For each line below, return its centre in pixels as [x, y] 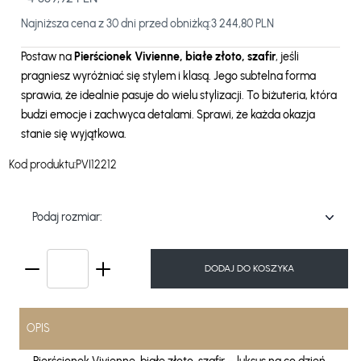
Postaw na [48, 57]
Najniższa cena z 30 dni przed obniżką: [116, 24]
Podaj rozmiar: [68, 217]
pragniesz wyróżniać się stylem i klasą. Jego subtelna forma [169, 76]
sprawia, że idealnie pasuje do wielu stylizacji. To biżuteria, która [179, 95]
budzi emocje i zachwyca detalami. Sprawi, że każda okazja [168, 115]
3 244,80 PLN [243, 24]
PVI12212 [97, 165]
